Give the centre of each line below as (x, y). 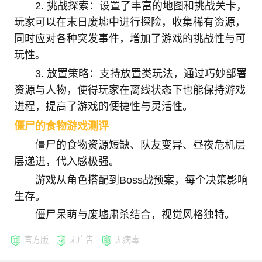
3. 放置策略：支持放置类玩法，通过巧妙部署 (141, 73)
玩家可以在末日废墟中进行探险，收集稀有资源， (130, 23)
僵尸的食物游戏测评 (61, 127)
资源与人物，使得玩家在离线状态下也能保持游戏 (130, 90)
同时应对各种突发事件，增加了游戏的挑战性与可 (130, 39)
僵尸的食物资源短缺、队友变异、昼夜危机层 (140, 145)
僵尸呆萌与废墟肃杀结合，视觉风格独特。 (135, 215)
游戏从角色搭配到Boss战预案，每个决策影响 (141, 180)
